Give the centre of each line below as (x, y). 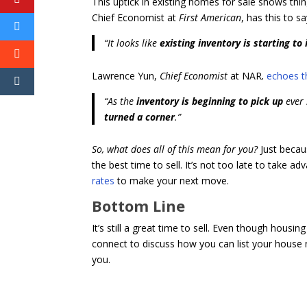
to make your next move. (172, 181)
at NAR (246, 75)
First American (210, 18)
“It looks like (132, 43)
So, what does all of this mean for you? (175, 149)
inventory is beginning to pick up (208, 101)
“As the (119, 101)
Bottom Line (139, 206)
